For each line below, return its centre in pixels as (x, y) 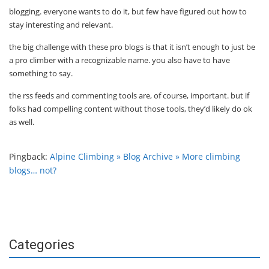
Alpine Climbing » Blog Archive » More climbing (145, 157)
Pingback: (29, 157)
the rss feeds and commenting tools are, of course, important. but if (129, 96)
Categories (42, 245)
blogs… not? (33, 171)
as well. (22, 122)
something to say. (41, 74)
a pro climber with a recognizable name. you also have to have (119, 60)
